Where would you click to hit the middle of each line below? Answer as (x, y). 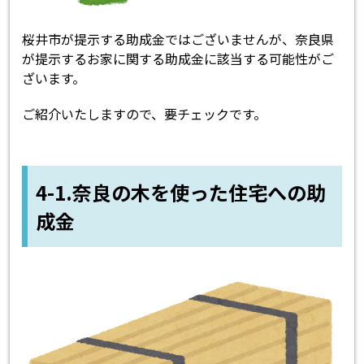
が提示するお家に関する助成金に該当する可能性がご (178, 59)
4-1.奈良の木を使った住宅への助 (181, 193)
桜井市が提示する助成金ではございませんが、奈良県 (178, 39)
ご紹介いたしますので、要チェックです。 (145, 114)
